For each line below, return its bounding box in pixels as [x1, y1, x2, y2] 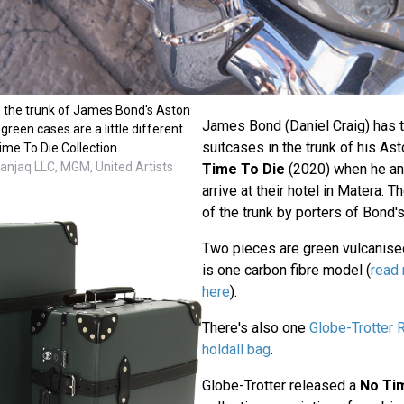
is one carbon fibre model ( [201, 262, 371, 280]
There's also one [201, 319, 309, 337]
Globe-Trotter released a [201, 377, 360, 395]
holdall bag [201, 341, 271, 359]
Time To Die [201, 161, 285, 179]
